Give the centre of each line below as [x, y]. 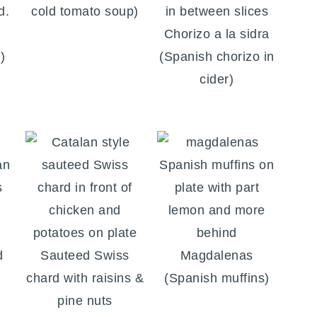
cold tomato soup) [85, 12]
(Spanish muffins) [217, 278]
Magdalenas [217, 256]
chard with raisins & [85, 278]
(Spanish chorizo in [217, 57]
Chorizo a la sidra [217, 34]
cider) [217, 80]
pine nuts [85, 301]
